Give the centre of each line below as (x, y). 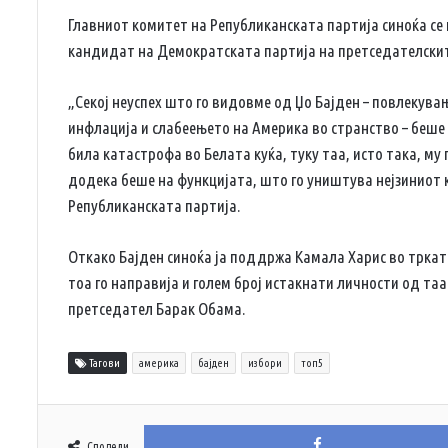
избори (265, 362)
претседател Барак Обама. (156, 308)
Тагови (103, 362)
